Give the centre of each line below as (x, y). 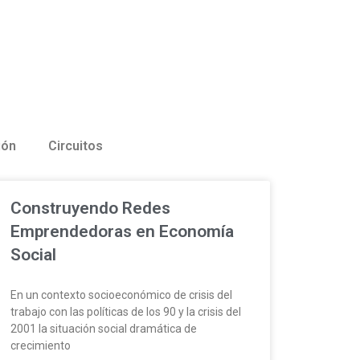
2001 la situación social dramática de (103, 328)
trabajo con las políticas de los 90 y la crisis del (125, 311)
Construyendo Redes (90, 208)
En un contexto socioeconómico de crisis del (121, 295)
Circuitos (76, 145)
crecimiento (40, 345)
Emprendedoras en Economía (122, 231)
